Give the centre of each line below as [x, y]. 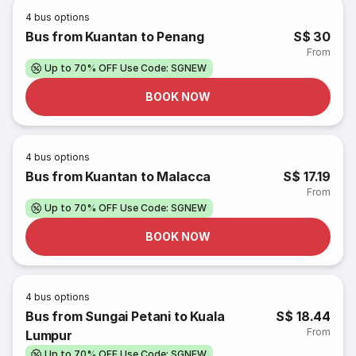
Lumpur [49, 335]
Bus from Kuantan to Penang [115, 37]
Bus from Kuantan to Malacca [118, 176]
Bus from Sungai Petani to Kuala [125, 316]
